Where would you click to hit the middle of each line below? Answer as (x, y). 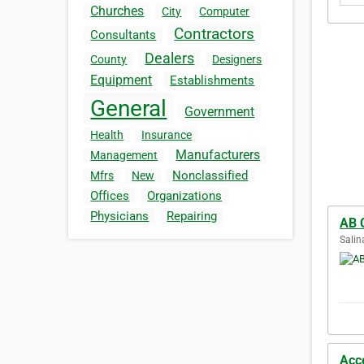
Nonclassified (210, 176)
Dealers (170, 58)
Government (220, 112)
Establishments (212, 81)
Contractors (214, 34)
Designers (237, 60)
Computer (225, 12)
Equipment (121, 80)
